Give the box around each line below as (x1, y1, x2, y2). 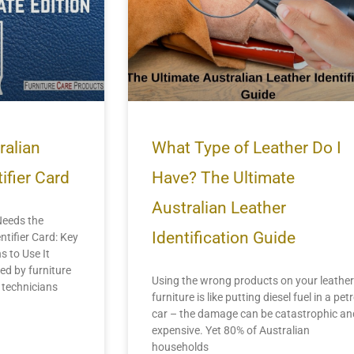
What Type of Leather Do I (151, 137, 341, 157)
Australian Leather (151, 198, 286, 217)
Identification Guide (151, 228, 296, 247)
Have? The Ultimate (151, 168, 295, 187)
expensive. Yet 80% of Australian (151, 323, 310, 337)
